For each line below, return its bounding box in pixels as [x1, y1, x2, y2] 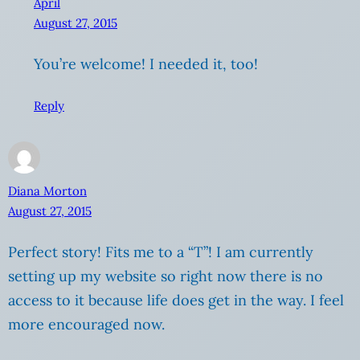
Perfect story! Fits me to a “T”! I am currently [8, 242, 313, 261]
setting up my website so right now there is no [8, 266, 323, 285]
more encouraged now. [8, 314, 165, 333]
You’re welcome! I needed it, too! [34, 55, 258, 74]
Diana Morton [8, 182, 87, 198]
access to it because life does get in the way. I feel [8, 290, 344, 309]
